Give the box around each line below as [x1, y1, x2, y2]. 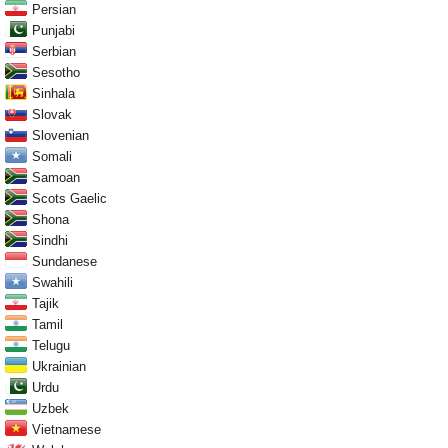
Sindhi [32, 232, 68, 248]
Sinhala [32, 85, 75, 101]
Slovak [32, 106, 72, 122]
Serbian [32, 43, 76, 59]
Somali [32, 148, 72, 164]
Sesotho [32, 64, 80, 80]
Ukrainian [32, 358, 86, 374]
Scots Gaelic [32, 190, 107, 206]
